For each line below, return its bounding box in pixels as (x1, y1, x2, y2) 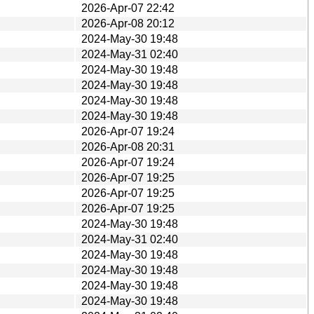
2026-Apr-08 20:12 (81, 17, 175, 29)
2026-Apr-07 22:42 (81, 1, 175, 14)
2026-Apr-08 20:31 (81, 140, 175, 153)
